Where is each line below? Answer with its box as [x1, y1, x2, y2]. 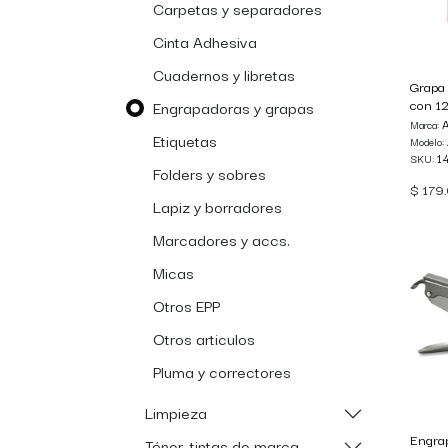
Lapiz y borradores [153, 194, 282, 218]
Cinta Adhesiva [153, 29, 257, 53]
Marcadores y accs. [153, 227, 290, 251]
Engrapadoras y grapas [153, 95, 314, 119]
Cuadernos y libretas [153, 62, 295, 86]
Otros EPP [153, 293, 220, 317]
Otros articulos [153, 326, 255, 350]
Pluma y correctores [153, 359, 291, 383]
